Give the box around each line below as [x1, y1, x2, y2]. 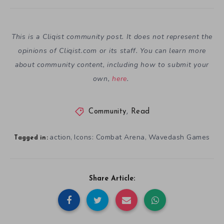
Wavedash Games [148, 132, 210, 142]
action [49, 132, 71, 142]
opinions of [17, 46, 59, 56]
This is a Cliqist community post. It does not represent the [11, 32, 213, 42]
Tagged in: [14, 134, 48, 141]
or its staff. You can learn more [97, 46, 206, 56]
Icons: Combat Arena [74, 132, 145, 142]
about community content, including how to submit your [14, 60, 209, 70]
